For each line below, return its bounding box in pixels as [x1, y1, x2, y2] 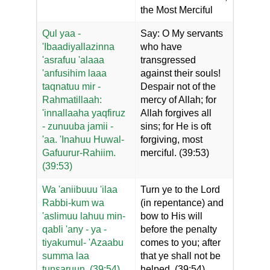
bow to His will [140, 211, 202, 221]
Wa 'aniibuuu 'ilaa [42, 184, 118, 195]
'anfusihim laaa [42, 68, 107, 78]
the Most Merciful [140, 5, 213, 15]
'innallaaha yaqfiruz [42, 108, 125, 118]
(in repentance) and [140, 198, 224, 208]
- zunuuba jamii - [42, 121, 113, 131]
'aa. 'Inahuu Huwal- [42, 134, 124, 145]
